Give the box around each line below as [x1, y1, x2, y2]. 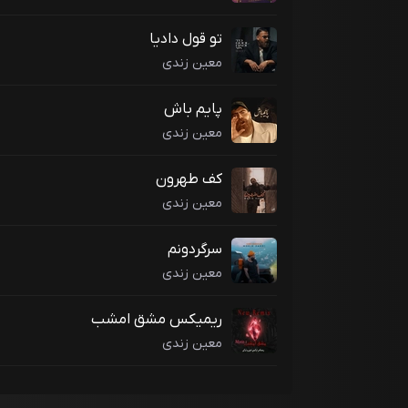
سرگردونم [168, 240, 222, 260]
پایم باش [164, 99, 222, 120]
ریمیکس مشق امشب [91, 310, 222, 331]
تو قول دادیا [149, 29, 222, 50]
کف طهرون [156, 169, 222, 190]
